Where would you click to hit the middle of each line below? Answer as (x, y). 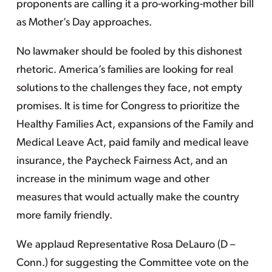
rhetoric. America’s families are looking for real (124, 70)
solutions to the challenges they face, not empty (129, 88)
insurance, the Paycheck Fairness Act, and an (122, 161)
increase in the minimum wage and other (113, 179)
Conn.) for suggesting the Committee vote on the (132, 263)
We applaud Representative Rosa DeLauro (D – (125, 245)
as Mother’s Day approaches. (84, 23)
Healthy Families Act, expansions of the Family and (135, 125)
